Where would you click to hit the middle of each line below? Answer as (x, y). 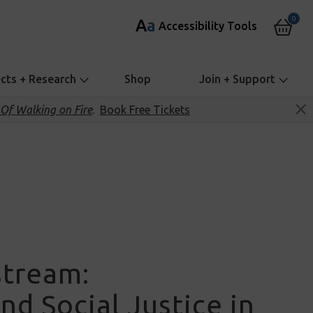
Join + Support (237, 79)
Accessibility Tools (208, 26)
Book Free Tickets (145, 110)
